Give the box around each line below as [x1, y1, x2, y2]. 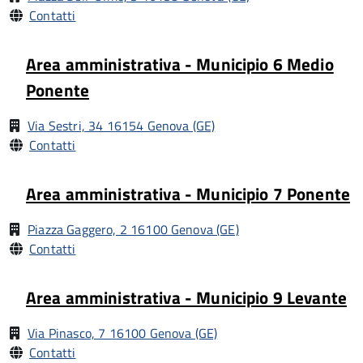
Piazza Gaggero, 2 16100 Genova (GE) [28, 220, 239, 239]
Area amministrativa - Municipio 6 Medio [26, 51, 334, 77]
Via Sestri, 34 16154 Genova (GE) [28, 116, 216, 135]
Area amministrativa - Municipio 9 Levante [26, 284, 348, 310]
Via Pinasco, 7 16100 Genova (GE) [28, 323, 218, 343]
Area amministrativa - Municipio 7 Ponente [26, 181, 351, 207]
